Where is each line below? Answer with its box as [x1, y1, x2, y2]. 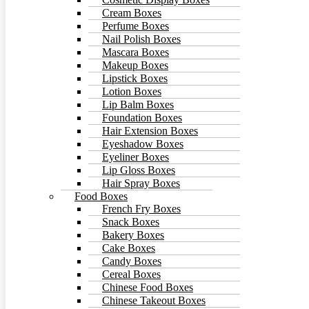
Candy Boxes [102, 255, 161, 267]
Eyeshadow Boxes [102, 137, 183, 150]
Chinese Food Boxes [102, 281, 193, 293]
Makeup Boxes [102, 59, 168, 71]
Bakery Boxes [102, 228, 164, 241]
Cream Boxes [102, 6, 161, 19]
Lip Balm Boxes [102, 98, 174, 110]
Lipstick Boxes [102, 72, 168, 84]
